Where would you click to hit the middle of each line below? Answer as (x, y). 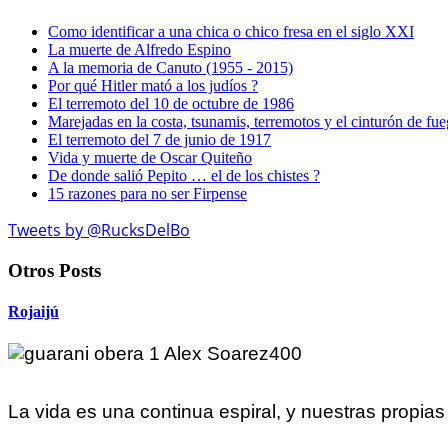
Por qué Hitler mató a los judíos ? (153, 86)
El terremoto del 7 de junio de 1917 (159, 140)
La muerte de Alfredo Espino (139, 50)
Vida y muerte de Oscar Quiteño (150, 158)
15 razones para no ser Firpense (147, 194)
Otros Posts (54, 270)
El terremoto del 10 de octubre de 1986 (171, 104)
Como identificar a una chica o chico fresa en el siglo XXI (231, 32)
